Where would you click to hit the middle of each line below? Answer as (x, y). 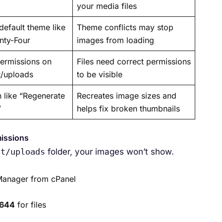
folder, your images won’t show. (110, 151)
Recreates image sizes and (127, 95)
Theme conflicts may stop (125, 27)
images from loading (115, 40)
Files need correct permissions (134, 61)
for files (30, 204)
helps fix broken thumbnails (128, 108)
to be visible (100, 74)
